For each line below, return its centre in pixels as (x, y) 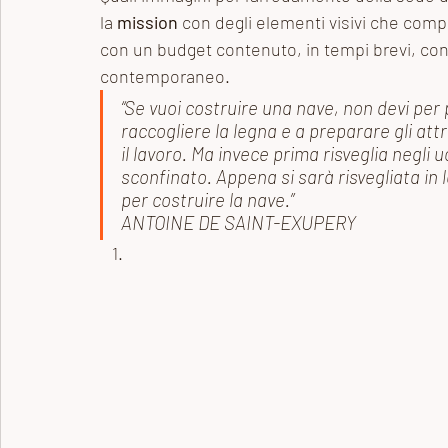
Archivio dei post (108, 35)
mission (147, 22)
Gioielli (243, 35)
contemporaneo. (167, 76)
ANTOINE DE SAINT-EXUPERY (242, 222)
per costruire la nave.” (207, 199)
